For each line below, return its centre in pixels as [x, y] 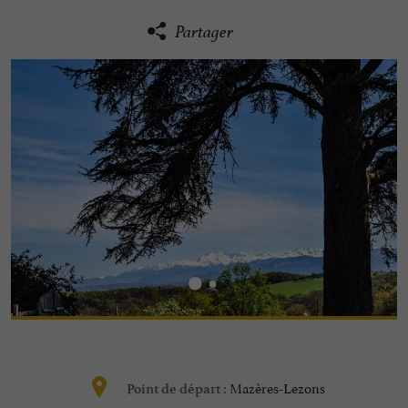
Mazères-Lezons [277, 387]
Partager [204, 32]
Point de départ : [178, 389]
